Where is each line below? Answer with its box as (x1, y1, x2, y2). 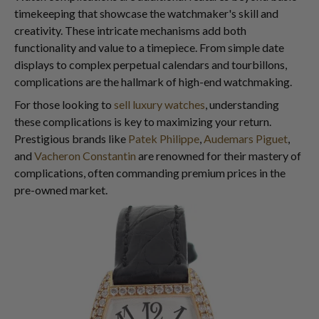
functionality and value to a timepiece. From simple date (14, 41, 284, 54)
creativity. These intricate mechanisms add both (14, 23, 246, 37)
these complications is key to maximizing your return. (14, 115, 271, 128)
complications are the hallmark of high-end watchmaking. (14, 75, 292, 88)
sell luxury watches (114, 98, 205, 111)
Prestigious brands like (14, 132, 128, 145)
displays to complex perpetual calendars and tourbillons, (14, 58, 287, 71)
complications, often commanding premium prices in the (14, 166, 286, 179)
